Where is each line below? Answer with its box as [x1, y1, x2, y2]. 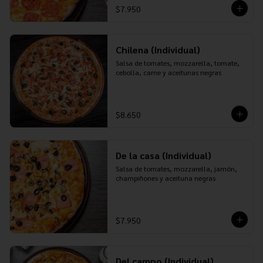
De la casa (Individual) [115, 149, 211, 161]
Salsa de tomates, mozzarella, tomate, [115, 58, 240, 68]
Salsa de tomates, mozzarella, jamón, [115, 164, 237, 173]
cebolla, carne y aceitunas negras [115, 68, 221, 77]
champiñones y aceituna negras [115, 173, 215, 183]
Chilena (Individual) [115, 43, 200, 56]
